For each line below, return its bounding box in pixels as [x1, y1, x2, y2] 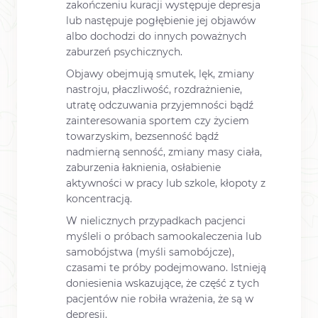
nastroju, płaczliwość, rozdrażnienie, [66, 83, 242, 97]
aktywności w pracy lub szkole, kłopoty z [66, 177, 265, 190]
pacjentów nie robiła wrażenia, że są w [66, 292, 253, 306]
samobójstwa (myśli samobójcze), [66, 246, 234, 259]
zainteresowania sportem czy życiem [66, 114, 249, 128]
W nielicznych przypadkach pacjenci [66, 214, 246, 228]
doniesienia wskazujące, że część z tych [66, 277, 259, 290]
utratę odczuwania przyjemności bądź [66, 99, 253, 112]
